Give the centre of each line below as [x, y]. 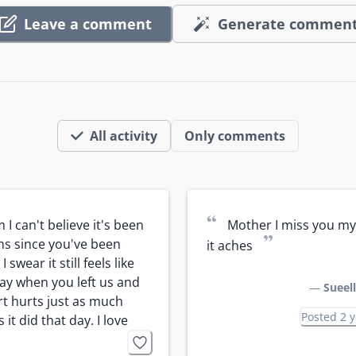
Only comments [235, 135]
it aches [230, 246]
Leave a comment [88, 23]
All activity [124, 135]
